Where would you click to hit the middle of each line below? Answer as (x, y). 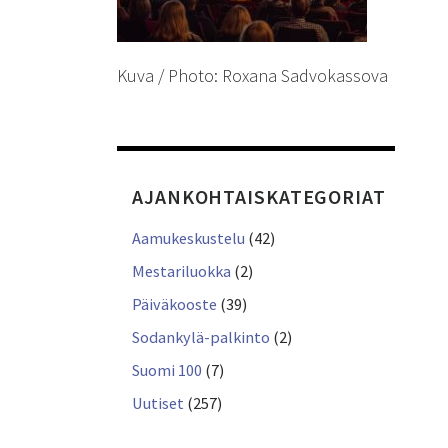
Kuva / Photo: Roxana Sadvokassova (252, 76)
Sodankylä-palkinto (201, 337)
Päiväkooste (174, 304)
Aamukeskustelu (188, 238)
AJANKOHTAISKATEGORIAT (259, 197)
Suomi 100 (167, 370)
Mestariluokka (181, 271)
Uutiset (158, 403)
